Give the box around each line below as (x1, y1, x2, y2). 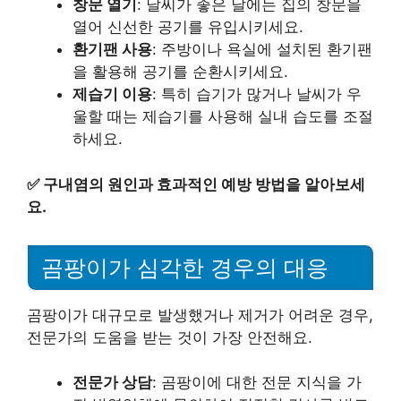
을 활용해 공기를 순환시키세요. (73, 63, 288, 81)
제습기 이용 (73, 85, 152, 104)
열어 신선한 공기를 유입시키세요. (73, 18, 303, 37)
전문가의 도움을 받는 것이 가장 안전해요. (27, 328, 312, 346)
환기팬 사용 (73, 40, 152, 59)
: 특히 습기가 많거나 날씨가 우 (152, 85, 362, 104)
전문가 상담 (73, 373, 152, 391)
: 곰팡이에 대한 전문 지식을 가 (152, 373, 362, 391)
